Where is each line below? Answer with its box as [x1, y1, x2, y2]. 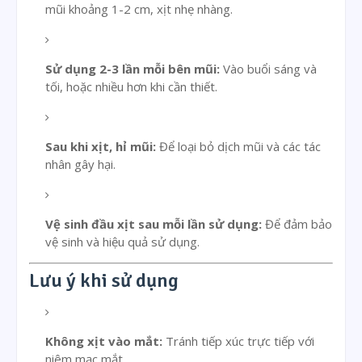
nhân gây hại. [45, 156, 116, 173]
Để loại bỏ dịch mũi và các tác [156, 138, 321, 155]
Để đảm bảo [262, 216, 332, 233]
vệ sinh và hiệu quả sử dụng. [45, 234, 200, 250]
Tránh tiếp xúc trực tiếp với [162, 332, 314, 349]
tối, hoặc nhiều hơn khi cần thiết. [45, 78, 217, 95]
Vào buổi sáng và [220, 61, 317, 78]
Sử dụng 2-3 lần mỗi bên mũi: [45, 61, 220, 78]
